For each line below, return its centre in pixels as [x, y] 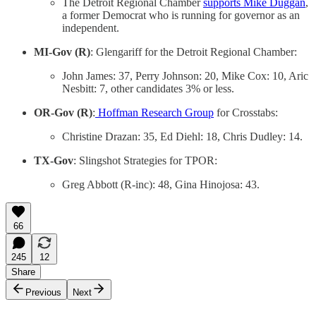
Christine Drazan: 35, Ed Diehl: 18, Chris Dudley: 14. [182, 137]
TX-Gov [54, 161]
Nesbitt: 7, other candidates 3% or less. [148, 89]
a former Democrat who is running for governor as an [181, 16]
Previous [43, 293]
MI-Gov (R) [62, 52]
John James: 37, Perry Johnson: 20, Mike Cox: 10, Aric [185, 76]
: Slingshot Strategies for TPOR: [145, 161]
